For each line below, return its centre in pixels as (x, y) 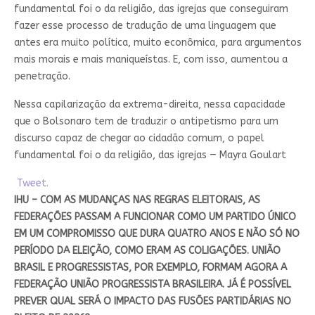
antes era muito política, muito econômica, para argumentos (157, 43)
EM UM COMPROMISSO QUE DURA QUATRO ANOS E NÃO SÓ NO (156, 234)
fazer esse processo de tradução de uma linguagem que (145, 26)
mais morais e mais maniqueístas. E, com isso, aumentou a (150, 60)
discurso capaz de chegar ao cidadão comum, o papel (139, 139)
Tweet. (31, 184)
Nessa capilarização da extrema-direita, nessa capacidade (149, 105)
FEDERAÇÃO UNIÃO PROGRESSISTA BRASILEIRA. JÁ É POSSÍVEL (152, 285)
